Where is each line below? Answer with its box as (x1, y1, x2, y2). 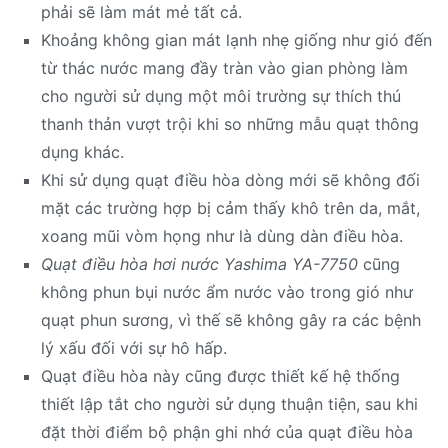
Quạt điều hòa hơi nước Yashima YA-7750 (40, 253, 358, 274)
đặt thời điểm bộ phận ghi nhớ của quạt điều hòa (40, 421, 413, 442)
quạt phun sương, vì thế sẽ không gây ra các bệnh (40, 309, 421, 330)
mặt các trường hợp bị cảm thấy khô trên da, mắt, (40, 197, 420, 218)
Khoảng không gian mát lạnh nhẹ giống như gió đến (40, 29, 432, 50)
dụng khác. (40, 141, 124, 162)
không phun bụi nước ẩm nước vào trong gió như (40, 281, 413, 302)
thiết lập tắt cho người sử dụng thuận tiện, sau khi (40, 393, 418, 414)
